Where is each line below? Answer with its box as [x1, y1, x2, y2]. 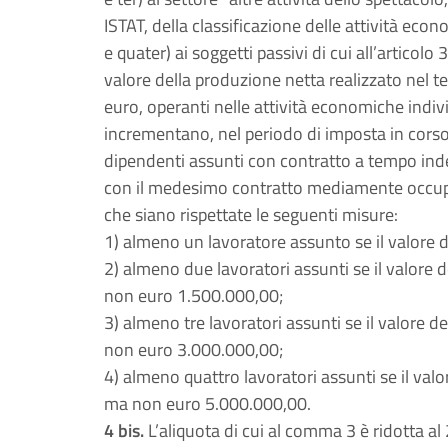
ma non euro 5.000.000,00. [104, 390, 311, 417]
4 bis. [104, 417, 144, 444]
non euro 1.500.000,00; [104, 282, 283, 309]
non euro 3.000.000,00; [104, 336, 283, 363]
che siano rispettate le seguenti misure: [104, 201, 398, 228]
